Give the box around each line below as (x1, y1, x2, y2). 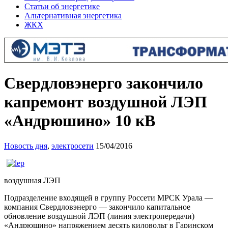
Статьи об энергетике (24, 2, 100, 11)
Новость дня (4, 141, 47, 150)
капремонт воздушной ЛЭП (4, 93, 207, 111)
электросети (51, 141, 94, 150)
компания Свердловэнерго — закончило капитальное (4, 202, 190, 211)
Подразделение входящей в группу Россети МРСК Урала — (4, 193, 213, 202)
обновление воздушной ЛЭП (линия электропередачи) (4, 211, 194, 220)
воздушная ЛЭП (4, 176, 61, 185)
